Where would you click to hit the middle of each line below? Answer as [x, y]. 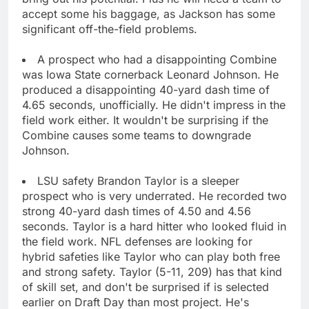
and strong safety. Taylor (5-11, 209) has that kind [152, 271]
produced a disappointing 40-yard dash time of [146, 89]
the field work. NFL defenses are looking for [137, 241]
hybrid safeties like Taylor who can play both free [151, 256]
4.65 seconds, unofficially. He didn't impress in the [154, 104]
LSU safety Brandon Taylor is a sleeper [138, 180]
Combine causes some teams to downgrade [137, 135]
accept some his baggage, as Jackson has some [149, 13]
